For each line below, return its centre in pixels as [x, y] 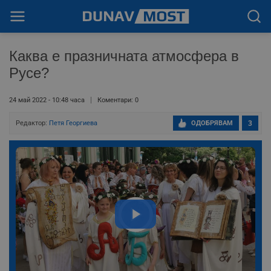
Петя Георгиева [73, 123]
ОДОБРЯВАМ [212, 123]
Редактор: [32, 123]
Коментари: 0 [118, 100]
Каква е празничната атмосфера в [124, 56]
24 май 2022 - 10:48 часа [47, 100]
